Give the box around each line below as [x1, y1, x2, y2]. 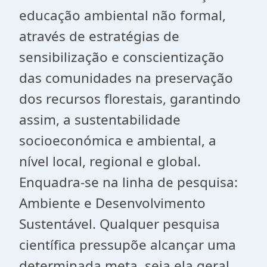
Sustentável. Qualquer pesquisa [19, 215, 220, 233]
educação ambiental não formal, [19, 6, 226, 24]
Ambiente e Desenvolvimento [19, 194, 206, 212]
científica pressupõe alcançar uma [19, 235, 236, 254]
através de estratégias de [19, 27, 179, 45]
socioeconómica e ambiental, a [19, 131, 216, 150]
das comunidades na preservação [19, 69, 233, 87]
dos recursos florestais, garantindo [19, 89, 241, 108]
